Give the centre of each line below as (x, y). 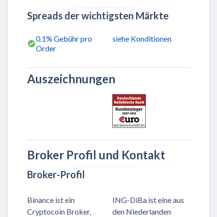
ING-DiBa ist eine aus (148, 200)
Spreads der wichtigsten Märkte (98, 15)
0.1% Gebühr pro (64, 38)
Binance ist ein (51, 200)
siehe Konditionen (142, 38)
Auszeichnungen (71, 79)
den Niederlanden (142, 211)
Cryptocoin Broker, (59, 211)
